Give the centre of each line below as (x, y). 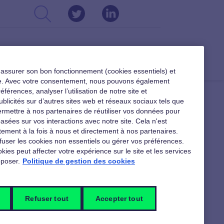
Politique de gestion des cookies (79, 161)
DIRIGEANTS (62, 63)
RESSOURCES (128, 63)
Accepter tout (119, 198)
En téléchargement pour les (73, 175)
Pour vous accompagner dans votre (66, 209)
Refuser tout (47, 198)
